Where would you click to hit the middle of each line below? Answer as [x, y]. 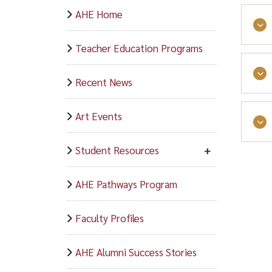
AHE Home [99, 14]
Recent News [104, 82]
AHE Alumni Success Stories [136, 252]
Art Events [98, 116]
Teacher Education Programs [139, 48]
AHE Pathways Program [126, 184]
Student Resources [117, 150]
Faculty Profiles [109, 218]
